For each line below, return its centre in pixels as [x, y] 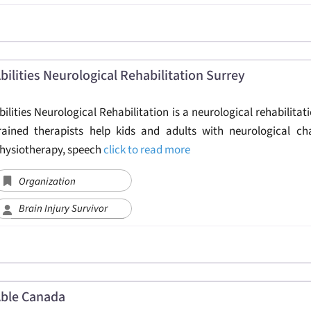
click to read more [146, 150]
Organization [47, 181]
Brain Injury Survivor [63, 208]
